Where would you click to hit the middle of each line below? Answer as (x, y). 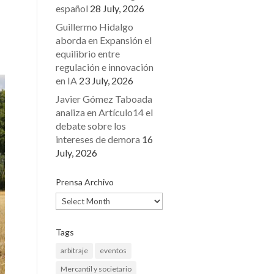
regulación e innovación (105, 67)
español (72, 8)
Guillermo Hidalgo (95, 27)
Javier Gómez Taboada (104, 99)
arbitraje (75, 250)
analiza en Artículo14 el (105, 112)
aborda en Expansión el (104, 40)
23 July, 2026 (106, 80)
